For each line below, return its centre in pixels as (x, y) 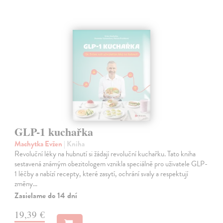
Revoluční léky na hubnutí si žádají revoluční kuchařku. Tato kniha (105, 154)
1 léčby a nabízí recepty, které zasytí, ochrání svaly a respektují (102, 173)
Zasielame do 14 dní (46, 195)
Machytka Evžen (39, 144)
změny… (26, 183)
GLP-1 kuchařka (54, 131)
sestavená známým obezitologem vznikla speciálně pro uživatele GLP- (111, 164)
